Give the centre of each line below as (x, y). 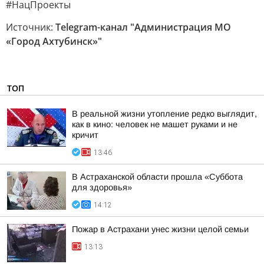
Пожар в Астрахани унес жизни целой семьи (160, 229)
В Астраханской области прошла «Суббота (157, 177)
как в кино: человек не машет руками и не (155, 124)
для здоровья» (102, 187)
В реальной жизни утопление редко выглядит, (164, 114)
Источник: (31, 27)
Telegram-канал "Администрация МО (143, 27)
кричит (85, 135)
